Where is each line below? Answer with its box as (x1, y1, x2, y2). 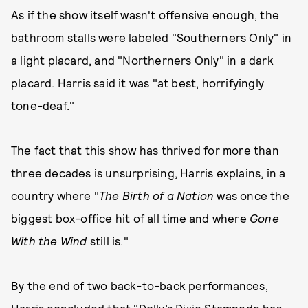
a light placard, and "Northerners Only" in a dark (11, 53, 274, 67)
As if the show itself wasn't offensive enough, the (11, 8, 280, 21)
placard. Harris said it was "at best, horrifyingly (11, 76, 265, 89)
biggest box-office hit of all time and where (11, 211, 250, 225)
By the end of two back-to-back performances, (11, 278, 268, 292)
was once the (214, 188, 289, 202)
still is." (87, 234, 132, 247)
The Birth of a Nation (99, 188, 214, 202)
